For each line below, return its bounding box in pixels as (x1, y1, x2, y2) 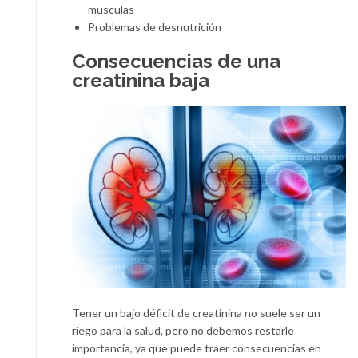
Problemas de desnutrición (88, 19, 221, 34)
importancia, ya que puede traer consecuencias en (72, 340, 321, 355)
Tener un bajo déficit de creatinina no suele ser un (72, 305, 320, 320)
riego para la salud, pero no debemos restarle (72, 323, 294, 337)
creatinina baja (72, 68, 209, 92)
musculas (88, 2, 134, 16)
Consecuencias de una (72, 49, 280, 73)
